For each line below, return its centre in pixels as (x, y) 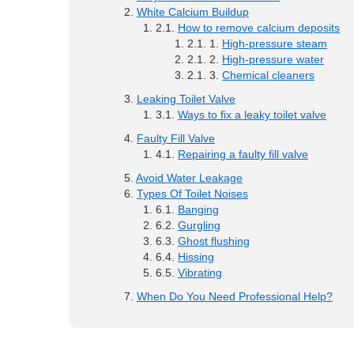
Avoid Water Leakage (189, 178)
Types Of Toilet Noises (192, 194)
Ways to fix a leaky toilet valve (252, 115)
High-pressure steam (275, 44)
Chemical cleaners (268, 75)
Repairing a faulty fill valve (243, 154)
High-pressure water (273, 60)
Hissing (196, 257)
